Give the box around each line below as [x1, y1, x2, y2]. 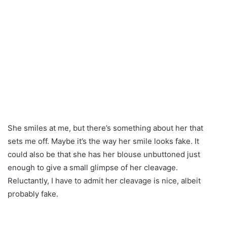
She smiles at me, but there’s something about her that [8, 123, 203, 133]
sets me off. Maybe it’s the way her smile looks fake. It [8, 136, 199, 146]
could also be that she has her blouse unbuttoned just [8, 149, 200, 159]
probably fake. [8, 188, 58, 199]
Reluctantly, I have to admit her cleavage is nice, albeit [8, 175, 201, 185]
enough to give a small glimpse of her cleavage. [8, 162, 178, 172]
